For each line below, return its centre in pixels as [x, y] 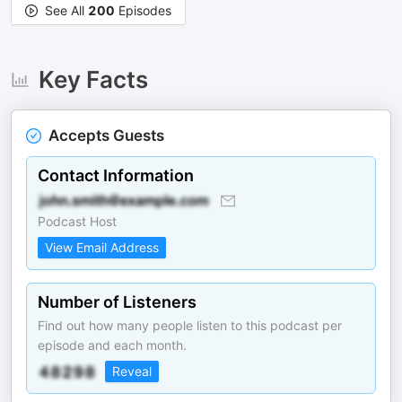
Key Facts [93, 79]
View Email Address [102, 247]
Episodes [143, 10]
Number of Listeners [117, 302]
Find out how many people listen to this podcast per [190, 325]
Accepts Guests [106, 135]
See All [66, 10]
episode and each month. [112, 345]
